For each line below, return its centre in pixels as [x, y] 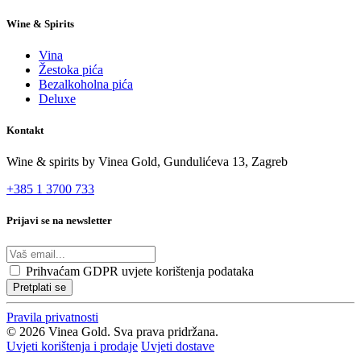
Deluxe [57, 98]
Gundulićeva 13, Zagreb [226, 162]
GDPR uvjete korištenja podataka [167, 271]
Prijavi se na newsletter [59, 221]
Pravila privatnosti [52, 317]
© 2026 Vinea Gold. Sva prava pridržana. [112, 331]
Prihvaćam [53, 271]
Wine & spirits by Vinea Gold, [85, 162]
